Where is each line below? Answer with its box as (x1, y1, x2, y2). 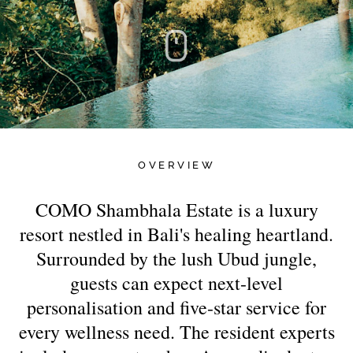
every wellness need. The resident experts (18, 318, 335, 344)
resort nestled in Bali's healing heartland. (20, 221, 333, 247)
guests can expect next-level (70, 269, 283, 295)
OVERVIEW (138, 158, 215, 171)
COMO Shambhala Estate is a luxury (35, 196, 318, 222)
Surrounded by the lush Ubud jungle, (36, 245, 317, 271)
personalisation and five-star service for (27, 294, 326, 320)
